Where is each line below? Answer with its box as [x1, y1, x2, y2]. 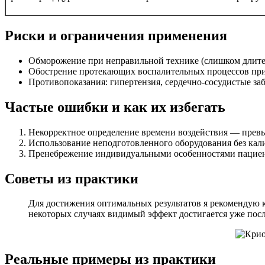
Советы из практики [5, 170, 138, 186]
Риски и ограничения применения [5, 27, 227, 43]
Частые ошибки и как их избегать [5, 99, 225, 115]
